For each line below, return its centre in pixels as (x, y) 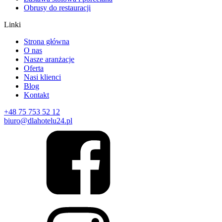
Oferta (34, 68)
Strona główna (47, 41)
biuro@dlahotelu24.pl (38, 120)
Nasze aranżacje (49, 59)
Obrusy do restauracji (57, 7)
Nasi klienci (42, 77)
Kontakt (36, 95)
